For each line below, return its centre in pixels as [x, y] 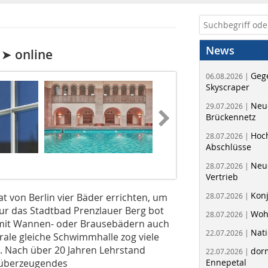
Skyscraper [228, 87]
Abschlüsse [229, 147]
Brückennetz [231, 117]
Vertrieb [222, 177]
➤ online [27, 55]
